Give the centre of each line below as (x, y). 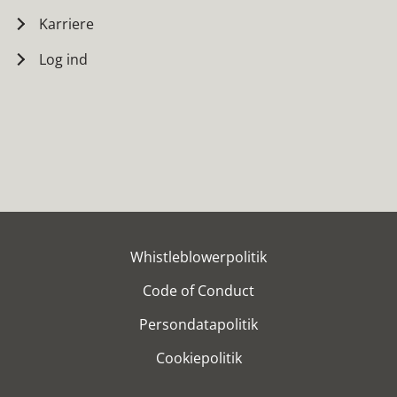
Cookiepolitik (198, 358)
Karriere (66, 23)
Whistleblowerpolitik (198, 257)
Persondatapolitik (198, 324)
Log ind (63, 59)
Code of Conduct (198, 290)
